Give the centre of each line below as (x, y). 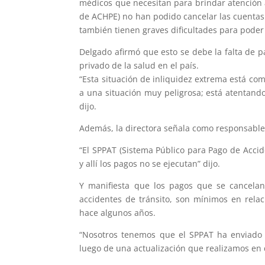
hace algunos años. (118, 213)
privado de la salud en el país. (139, 66)
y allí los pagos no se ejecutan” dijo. (150, 164)
